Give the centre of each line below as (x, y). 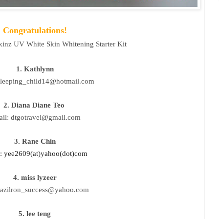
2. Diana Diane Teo (35, 105)
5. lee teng (35, 213)
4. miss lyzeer (35, 177)
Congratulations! (35, 30)
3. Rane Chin (35, 141)
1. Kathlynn (35, 69)
